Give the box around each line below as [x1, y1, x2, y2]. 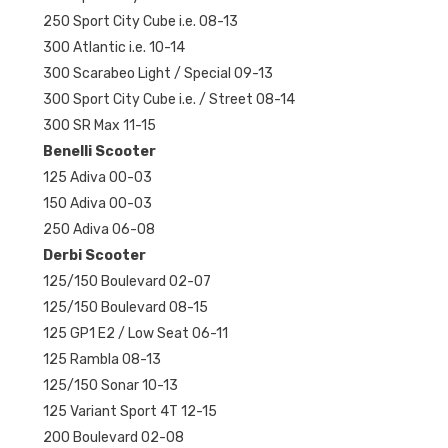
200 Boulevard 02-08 [42, 428, 184, 446]
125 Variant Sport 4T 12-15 [42, 402, 217, 420]
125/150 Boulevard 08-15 [42, 298, 208, 316]
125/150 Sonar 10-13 [42, 376, 178, 394]
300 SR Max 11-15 [42, 116, 156, 134]
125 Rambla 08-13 [42, 350, 161, 368]
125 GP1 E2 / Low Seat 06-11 [42, 324, 228, 342]
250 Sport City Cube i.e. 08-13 [42, 12, 238, 30]
